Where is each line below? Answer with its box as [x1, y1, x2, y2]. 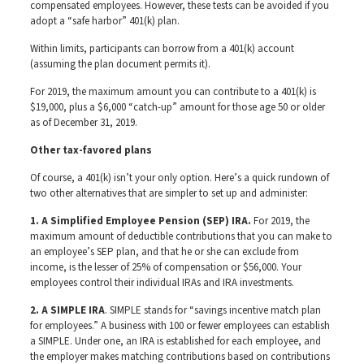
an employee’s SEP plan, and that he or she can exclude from [29, 245, 299, 260]
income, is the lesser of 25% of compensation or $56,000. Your [29, 260, 301, 275]
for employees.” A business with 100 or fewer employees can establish [29, 318, 330, 334]
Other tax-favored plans [29, 143, 152, 158]
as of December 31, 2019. [29, 115, 137, 131]
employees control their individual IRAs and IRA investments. [29, 275, 294, 291]
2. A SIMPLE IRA [29, 303, 105, 318]
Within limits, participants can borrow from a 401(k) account [29, 41, 294, 57]
